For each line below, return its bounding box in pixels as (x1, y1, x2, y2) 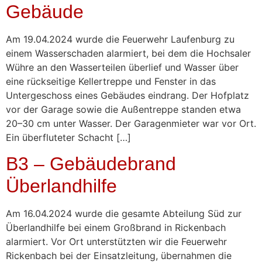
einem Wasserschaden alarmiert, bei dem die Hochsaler (6, 47, 251, 59)
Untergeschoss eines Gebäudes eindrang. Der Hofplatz (6, 89, 249, 101)
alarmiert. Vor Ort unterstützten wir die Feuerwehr (6, 236, 227, 248)
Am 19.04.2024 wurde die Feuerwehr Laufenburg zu (6, 33, 235, 45)
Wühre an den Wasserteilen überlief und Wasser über (6, 61, 239, 73)
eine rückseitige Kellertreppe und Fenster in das (6, 75, 216, 87)
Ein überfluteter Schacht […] (6, 131, 131, 143)
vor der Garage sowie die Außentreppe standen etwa (6, 103, 241, 115)
